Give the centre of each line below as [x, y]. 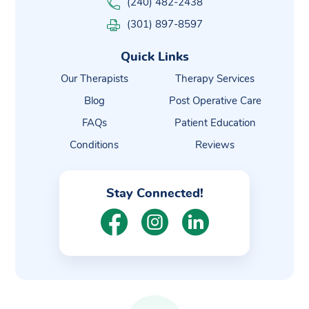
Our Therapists [94, 79]
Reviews [215, 146]
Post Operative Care [215, 101]
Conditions [94, 146]
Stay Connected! [154, 194]
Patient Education [215, 123]
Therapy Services [215, 79]
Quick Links [154, 58]
